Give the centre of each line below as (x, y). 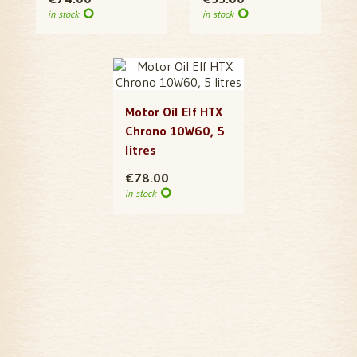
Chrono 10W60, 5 (175, 131)
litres (141, 150)
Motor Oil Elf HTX (174, 112)
